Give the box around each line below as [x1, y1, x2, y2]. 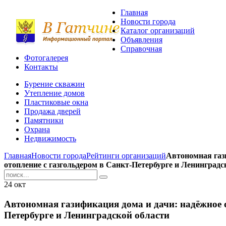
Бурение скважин [24, 80, 85, 88]
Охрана [24, 125, 50, 134]
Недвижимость [24, 134, 76, 143]
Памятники [24, 116, 64, 125]
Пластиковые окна [24, 98, 88, 106]
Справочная [121, 44, 162, 53]
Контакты [24, 63, 58, 71]
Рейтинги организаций [86, 151, 166, 160]
